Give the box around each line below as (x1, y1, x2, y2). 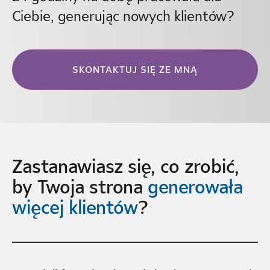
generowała (147, 173, 243, 201)
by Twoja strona (11, 173, 148, 201)
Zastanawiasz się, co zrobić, (11, 152, 239, 180)
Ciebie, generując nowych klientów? (11, 5, 234, 26)
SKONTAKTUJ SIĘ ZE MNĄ (72, 63, 198, 77)
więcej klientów (11, 193, 138, 221)
